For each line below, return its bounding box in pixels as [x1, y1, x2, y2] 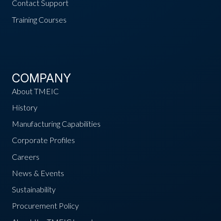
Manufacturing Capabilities [12, 119, 101, 129]
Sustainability [12, 184, 56, 194]
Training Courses [12, 14, 67, 24]
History [12, 103, 37, 112]
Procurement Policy [12, 201, 79, 211]
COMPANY [12, 71, 71, 85]
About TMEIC [12, 86, 59, 96]
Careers [12, 151, 39, 161]
